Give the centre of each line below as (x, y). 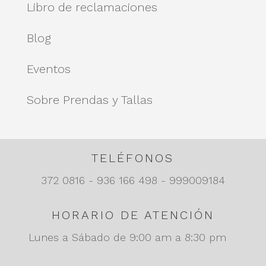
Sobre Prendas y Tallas (89, 99)
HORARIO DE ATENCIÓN (133, 215)
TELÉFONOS (133, 158)
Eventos (48, 69)
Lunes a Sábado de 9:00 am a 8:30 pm (133, 237)
